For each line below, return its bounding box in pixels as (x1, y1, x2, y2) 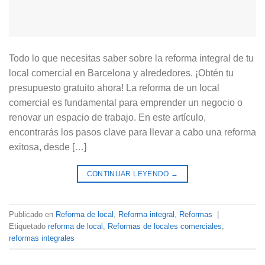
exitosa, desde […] (9, 142, 86, 153)
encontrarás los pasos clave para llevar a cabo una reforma (9, 127, 256, 138)
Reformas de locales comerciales (108, 221, 222, 231)
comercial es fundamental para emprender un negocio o (9, 98, 243, 108)
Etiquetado (9, 221, 48, 231)
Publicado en (9, 209, 56, 219)
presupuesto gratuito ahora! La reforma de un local (9, 83, 219, 93)
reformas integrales (9, 233, 75, 243)
